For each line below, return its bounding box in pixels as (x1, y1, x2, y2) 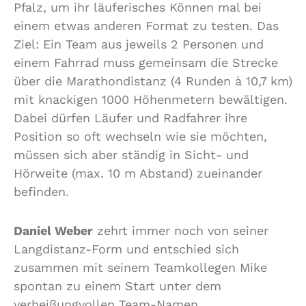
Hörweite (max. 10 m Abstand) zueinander (14, 165, 262, 180)
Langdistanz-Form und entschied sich (14, 241, 239, 256)
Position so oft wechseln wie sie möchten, (14, 128, 267, 143)
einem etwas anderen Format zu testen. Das (14, 18, 279, 33)
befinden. (14, 184, 69, 199)
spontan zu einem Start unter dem (14, 278, 221, 293)
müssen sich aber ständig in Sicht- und (14, 147, 249, 162)
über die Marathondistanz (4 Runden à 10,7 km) (14, 73, 292, 88)
